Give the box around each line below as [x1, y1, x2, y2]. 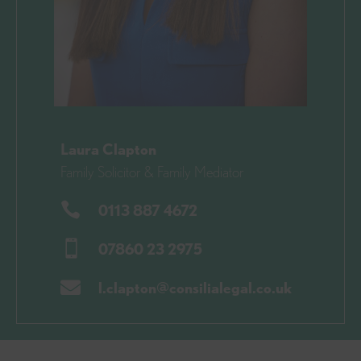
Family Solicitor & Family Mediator [60, 162, 244, 181]
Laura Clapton [60, 139, 156, 159]
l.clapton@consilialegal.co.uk [98, 278, 293, 297]
